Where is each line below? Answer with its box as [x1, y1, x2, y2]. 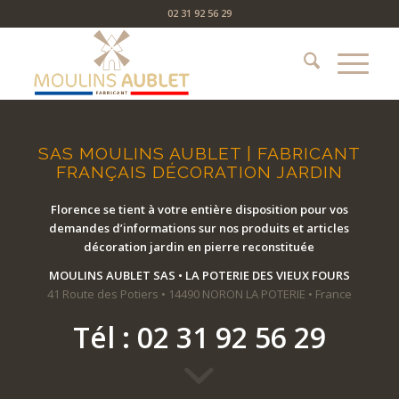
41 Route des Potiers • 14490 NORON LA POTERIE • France [46, 286, 352, 303]
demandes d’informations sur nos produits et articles [49, 220, 350, 237]
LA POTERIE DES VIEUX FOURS [184, 267, 350, 284]
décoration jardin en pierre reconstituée [84, 239, 315, 256]
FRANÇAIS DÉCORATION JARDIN [55, 162, 343, 182]
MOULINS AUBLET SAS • [48, 267, 185, 284]
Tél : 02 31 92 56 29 [72, 318, 326, 357]
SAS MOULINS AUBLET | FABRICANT [37, 143, 361, 163]
